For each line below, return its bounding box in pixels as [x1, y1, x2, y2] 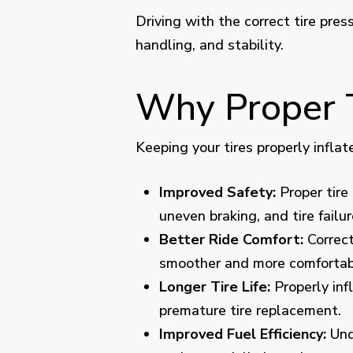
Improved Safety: [159, 183, 276, 203]
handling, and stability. [136, 35, 284, 55]
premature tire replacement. [159, 301, 341, 321]
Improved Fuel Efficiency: [159, 325, 326, 344]
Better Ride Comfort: [159, 230, 303, 250]
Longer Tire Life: [159, 277, 270, 297]
